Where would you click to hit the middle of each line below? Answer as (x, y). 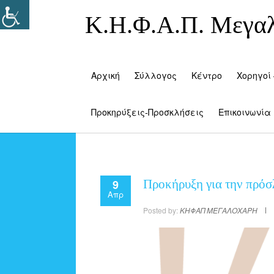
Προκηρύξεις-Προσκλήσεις (147, 112)
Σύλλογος (156, 76)
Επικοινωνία (245, 112)
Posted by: (161, 210)
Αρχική (106, 76)
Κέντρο (207, 76)
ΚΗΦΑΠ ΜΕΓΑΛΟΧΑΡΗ (219, 210)
